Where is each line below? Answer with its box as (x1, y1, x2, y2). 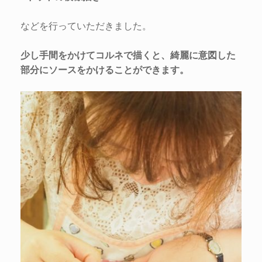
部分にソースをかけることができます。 (20, 63, 189, 77)
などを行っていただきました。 (20, 19, 151, 33)
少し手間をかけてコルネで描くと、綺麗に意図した (20, 48, 236, 62)
